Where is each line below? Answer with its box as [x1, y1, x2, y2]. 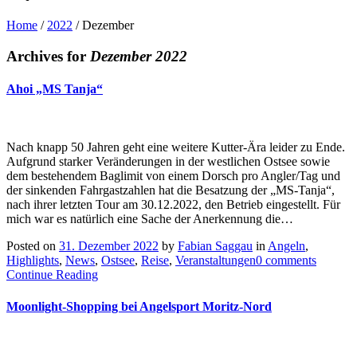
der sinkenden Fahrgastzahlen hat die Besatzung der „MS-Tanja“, [6, 183, 335, 198]
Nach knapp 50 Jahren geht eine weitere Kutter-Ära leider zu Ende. [6, 140, 345, 155]
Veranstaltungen [175, 253, 256, 268]
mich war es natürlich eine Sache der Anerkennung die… [6, 212, 293, 226]
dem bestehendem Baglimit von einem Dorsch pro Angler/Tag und [6, 169, 340, 183]
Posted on [6, 239, 59, 253]
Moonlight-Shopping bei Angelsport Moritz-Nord [6, 299, 272, 313]
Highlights [6, 253, 59, 268]
